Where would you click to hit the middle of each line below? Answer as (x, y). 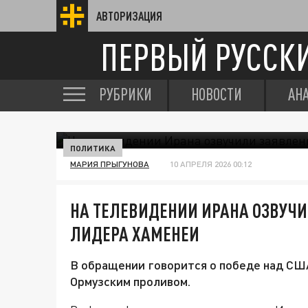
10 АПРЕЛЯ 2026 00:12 (211, 164)
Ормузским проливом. (130, 281)
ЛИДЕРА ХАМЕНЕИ (135, 234)
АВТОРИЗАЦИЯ (129, 16)
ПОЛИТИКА (93, 148)
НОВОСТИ (217, 94)
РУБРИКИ (125, 94)
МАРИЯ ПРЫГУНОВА (110, 164)
